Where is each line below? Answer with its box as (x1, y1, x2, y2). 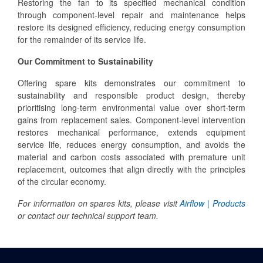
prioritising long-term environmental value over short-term (18, 101, 245, 113)
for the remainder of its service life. (18, 33, 146, 45)
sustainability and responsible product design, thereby (18, 89, 245, 101)
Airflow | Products (180, 197, 246, 209)
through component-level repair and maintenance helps (18, 8, 245, 21)
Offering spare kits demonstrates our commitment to (18, 76, 245, 89)
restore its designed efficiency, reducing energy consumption (18, 21, 245, 33)
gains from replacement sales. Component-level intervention (18, 113, 245, 126)
